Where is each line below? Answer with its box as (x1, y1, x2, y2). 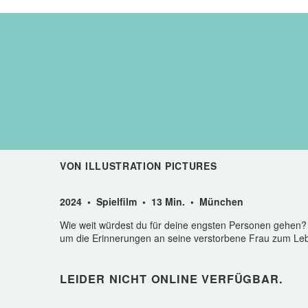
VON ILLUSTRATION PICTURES (60, 159, 217, 173)
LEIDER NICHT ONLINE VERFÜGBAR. (60, 270, 283, 287)
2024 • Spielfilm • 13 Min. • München (60, 195, 243, 208)
